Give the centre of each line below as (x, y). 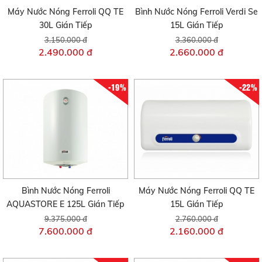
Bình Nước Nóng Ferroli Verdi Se (196, 11)
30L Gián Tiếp (65, 25)
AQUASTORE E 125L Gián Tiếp (65, 204)
